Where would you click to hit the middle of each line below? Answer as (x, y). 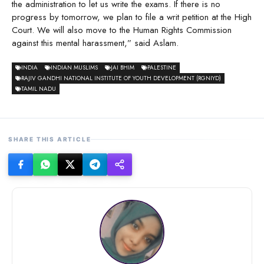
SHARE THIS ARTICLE (50, 139)
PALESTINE (162, 68)
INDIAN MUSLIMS (74, 68)
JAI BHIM (123, 68)
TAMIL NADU (39, 89)
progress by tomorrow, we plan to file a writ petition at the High (132, 17)
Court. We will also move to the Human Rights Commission (122, 30)
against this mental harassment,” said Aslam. (95, 43)
